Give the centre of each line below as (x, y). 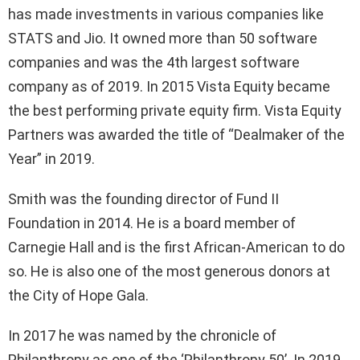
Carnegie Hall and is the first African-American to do (176, 247)
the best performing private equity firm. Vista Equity (175, 110)
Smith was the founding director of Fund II (143, 198)
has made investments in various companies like (166, 14)
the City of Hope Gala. (78, 295)
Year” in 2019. (51, 158)
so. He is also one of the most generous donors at (169, 271)
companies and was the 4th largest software (154, 62)
